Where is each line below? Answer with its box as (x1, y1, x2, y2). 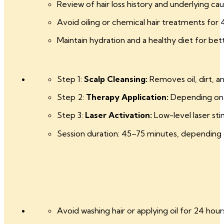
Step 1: (56, 74, 84, 84)
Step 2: (56, 92, 86, 102)
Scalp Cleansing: (83, 74, 147, 84)
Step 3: (56, 110, 85, 120)
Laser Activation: (84, 110, 152, 120)
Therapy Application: (85, 92, 168, 102)
